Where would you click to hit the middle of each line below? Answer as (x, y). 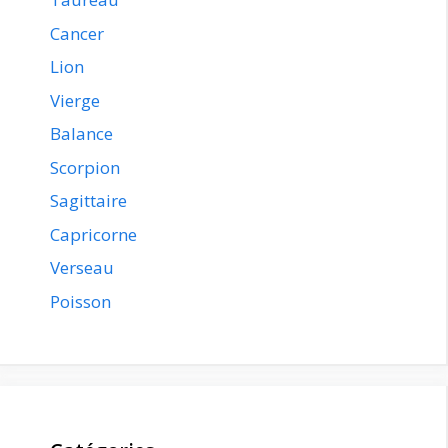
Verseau (82, 268)
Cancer (77, 33)
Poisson (80, 301)
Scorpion (85, 167)
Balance (81, 134)
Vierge (75, 100)
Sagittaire (88, 201)
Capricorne (93, 234)
